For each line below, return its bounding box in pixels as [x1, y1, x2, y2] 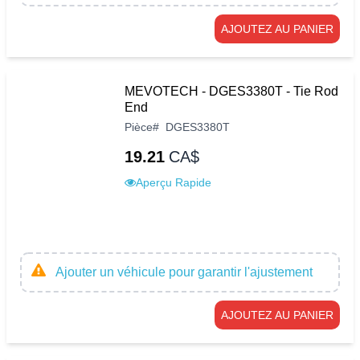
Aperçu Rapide [136, 175, 211, 189]
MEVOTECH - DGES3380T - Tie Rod [125, 84, 338, 98]
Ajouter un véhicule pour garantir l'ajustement [55, 264, 313, 279]
